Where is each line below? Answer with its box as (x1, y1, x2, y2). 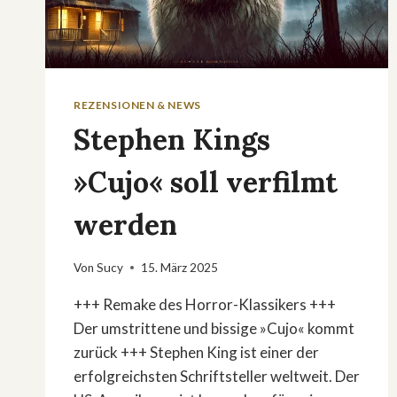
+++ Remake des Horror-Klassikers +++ (74, 294, 336, 314)
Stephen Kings (74, 121, 270, 159)
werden (74, 206, 177, 244)
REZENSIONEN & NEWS (74, 98, 201, 113)
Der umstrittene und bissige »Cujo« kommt (74, 318, 354, 338)
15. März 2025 (141, 260, 219, 275)
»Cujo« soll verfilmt (74, 164, 338, 201)
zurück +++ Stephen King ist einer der (74, 342, 319, 362)
